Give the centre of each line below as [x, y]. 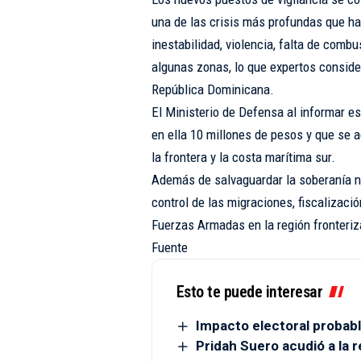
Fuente [169, 247]
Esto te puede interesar [249, 292]
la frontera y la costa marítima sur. [243, 157]
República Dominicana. [212, 89]
